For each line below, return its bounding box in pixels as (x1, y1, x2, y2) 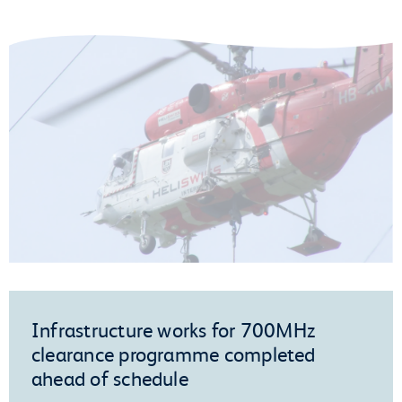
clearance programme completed (31, 339, 316, 367)
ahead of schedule (31, 363, 188, 391)
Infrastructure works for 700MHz (31, 315, 317, 343)
